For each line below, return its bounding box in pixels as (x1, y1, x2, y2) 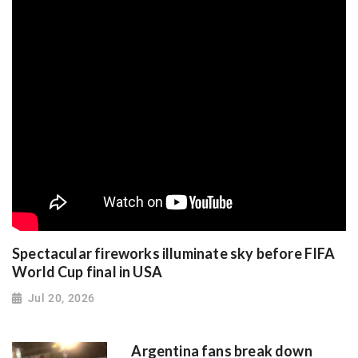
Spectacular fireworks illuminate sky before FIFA (12, 245, 336, 263)
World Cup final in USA (12, 263, 162, 281)
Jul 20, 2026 (27, 291, 95, 304)
